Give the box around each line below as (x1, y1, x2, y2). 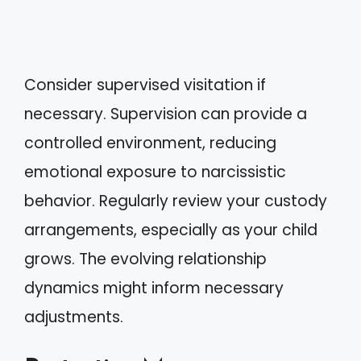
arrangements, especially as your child (24, 219, 317, 241)
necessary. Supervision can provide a (24, 103, 307, 125)
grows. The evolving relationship (24, 248, 267, 270)
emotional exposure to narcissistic (24, 161, 286, 183)
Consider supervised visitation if (24, 74, 266, 96)
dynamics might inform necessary (24, 277, 284, 299)
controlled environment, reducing (24, 132, 276, 154)
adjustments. (24, 306, 123, 328)
